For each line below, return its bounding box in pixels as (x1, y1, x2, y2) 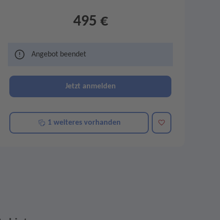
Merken (157, 118, 183, 126)
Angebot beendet (31, 51, 86, 58)
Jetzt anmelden (65, 82, 116, 90)
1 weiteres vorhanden (45, 119, 121, 127)
